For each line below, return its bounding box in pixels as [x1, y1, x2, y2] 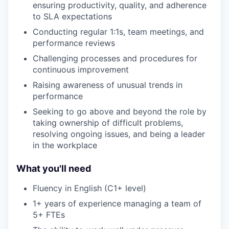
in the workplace [33, 140, 97, 151]
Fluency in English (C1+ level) [33, 183, 146, 194]
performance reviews [33, 38, 115, 49]
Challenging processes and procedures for [33, 53, 197, 64]
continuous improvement [33, 64, 129, 75]
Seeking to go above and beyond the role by [33, 106, 207, 117]
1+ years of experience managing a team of [33, 198, 201, 209]
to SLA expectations [33, 11, 112, 22]
